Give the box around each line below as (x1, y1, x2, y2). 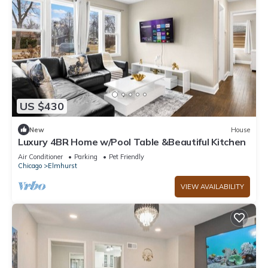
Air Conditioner (18, 153, 63, 162)
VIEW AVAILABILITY (181, 182, 244, 191)
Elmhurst (48, 162, 77, 170)
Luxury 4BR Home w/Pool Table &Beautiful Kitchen (18, 136, 246, 148)
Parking (74, 153, 98, 162)
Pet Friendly (109, 153, 144, 162)
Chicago (18, 162, 42, 170)
